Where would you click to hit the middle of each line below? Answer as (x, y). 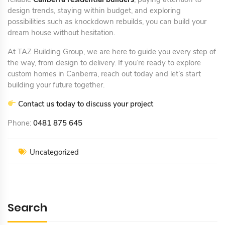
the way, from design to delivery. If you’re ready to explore (104, 63)
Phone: (20, 123)
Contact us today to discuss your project (85, 104)
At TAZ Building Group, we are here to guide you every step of (112, 51)
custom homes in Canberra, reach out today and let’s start (104, 74)
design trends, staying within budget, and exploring (94, 10)
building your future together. (56, 85)
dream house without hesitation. (61, 32)
